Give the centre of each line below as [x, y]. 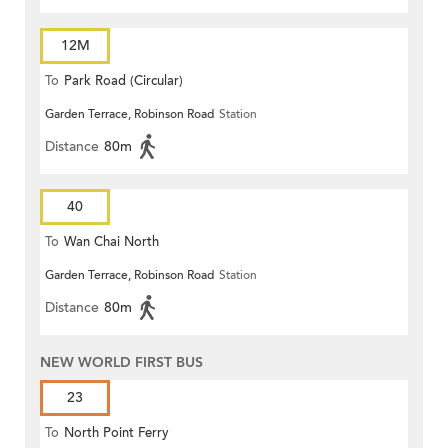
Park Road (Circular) [123, 80]
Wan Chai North [111, 241]
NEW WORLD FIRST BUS [121, 362]
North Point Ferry [116, 432]
